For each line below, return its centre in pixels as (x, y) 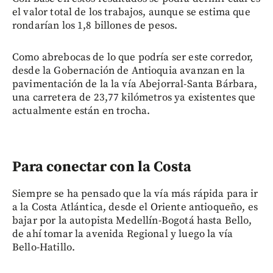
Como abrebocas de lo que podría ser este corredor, (133, 58)
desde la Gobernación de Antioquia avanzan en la (129, 71)
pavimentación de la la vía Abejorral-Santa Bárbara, (135, 84)
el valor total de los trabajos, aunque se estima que (131, 12)
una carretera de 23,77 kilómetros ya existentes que (134, 98)
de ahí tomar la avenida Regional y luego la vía (123, 234)
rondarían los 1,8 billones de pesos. (95, 26)
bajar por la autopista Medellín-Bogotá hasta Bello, (132, 221)
